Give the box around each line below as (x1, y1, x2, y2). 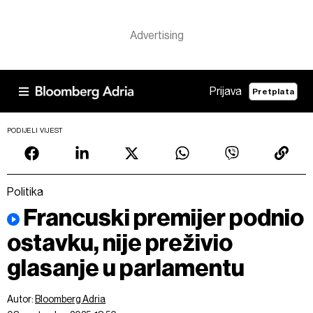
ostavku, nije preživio (7, 228, 233, 257)
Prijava (210, 85, 242, 98)
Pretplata (252, 86, 294, 96)
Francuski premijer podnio (23, 203, 304, 232)
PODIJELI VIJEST (7, 126, 64, 134)
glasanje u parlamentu (7, 254, 245, 282)
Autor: (7, 293, 35, 305)
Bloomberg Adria (35, 293, 105, 305)
